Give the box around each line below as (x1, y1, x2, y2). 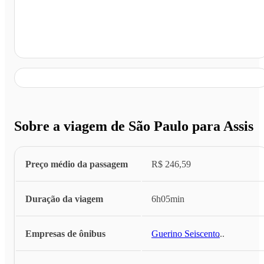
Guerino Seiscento (151, 229, 220, 239)
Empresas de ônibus (25, 229, 105, 239)
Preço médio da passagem (25, 159, 128, 170)
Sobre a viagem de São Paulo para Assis (14, 118, 253, 134)
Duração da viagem (25, 194, 103, 204)
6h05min (151, 194, 184, 204)
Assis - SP (38, 38, 77, 48)
